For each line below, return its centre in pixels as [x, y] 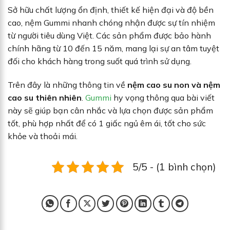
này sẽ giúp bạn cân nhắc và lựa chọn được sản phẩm [110, 111]
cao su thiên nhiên [45, 98]
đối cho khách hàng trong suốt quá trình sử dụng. [100, 61]
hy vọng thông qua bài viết [163, 98]
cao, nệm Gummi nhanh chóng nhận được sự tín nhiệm [111, 23]
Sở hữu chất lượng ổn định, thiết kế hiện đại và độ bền [111, 10]
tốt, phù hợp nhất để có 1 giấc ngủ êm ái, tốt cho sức [107, 123]
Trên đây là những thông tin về [68, 85]
